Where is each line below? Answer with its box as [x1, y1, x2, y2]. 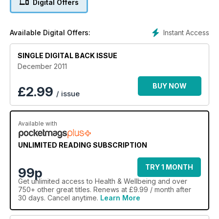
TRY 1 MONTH [145, 162, 193, 171]
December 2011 [18, 62, 67, 70]
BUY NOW [153, 81, 187, 90]
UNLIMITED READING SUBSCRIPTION [18, 140, 147, 149]
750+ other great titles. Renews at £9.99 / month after [18, 185, 191, 194]
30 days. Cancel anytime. [18, 193, 100, 202]
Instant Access [163, 28, 209, 37]
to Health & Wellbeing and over [85, 176, 187, 185]
